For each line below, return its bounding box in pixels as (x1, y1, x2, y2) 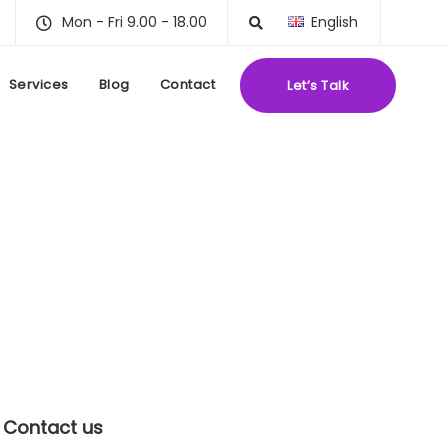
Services (8, 75, 69, 94)
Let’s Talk (287, 76, 349, 95)
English (311, 12, 358, 32)
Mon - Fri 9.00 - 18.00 (62, 12, 207, 32)
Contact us (2, 415, 103, 440)
